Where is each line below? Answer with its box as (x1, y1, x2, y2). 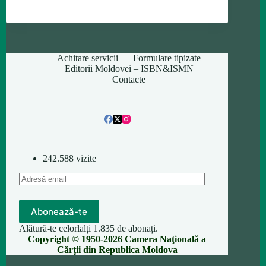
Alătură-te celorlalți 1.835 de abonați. (19, 223, 159, 233)
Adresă (18, 172, 45, 182)
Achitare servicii (57, 53, 119, 64)
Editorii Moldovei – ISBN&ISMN (64, 64, 194, 74)
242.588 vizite (43, 153, 97, 164)
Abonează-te (31, 205, 88, 217)
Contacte (112, 74, 146, 85)
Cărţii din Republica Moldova (56, 245, 178, 255)
